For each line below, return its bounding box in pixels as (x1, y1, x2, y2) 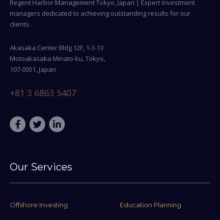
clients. (10, 19, 30, 28)
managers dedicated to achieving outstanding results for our (10, 8, 191, 18)
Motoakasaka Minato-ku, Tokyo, (10, 54, 105, 63)
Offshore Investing (10, 200, 68, 209)
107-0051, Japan (10, 64, 56, 74)
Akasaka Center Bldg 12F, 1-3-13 (10, 43, 104, 52)
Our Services (10, 161, 73, 173)
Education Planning (120, 200, 181, 209)
